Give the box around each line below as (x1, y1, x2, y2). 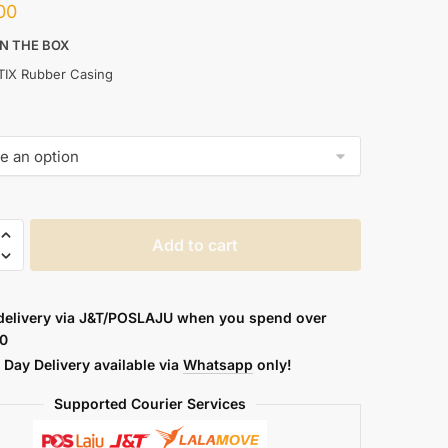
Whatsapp (182, 356, 253, 374)
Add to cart (152, 235, 239, 256)
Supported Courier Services (54, 395, 247, 413)
